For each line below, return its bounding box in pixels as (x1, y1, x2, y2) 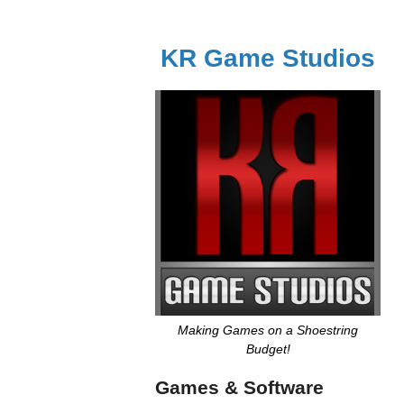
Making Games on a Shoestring (178, 323, 358, 337)
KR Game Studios (161, 44, 375, 72)
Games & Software (155, 377, 324, 398)
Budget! (245, 342, 290, 356)
